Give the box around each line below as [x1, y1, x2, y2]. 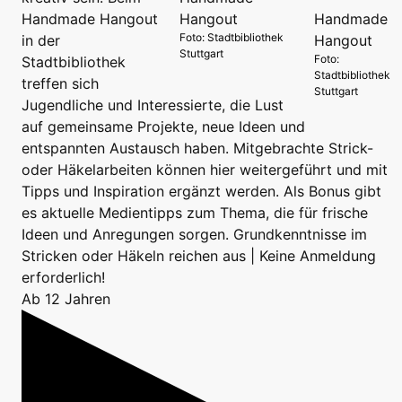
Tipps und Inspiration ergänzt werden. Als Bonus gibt [22, 182, 381, 201]
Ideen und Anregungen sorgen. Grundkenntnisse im [22, 225, 367, 244]
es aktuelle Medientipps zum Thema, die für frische [22, 204, 368, 223]
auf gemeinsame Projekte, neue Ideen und [22, 118, 305, 136]
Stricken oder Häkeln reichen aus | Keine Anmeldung [22, 247, 376, 266]
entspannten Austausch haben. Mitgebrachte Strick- [22, 139, 373, 158]
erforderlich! [22, 268, 105, 287]
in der [22, 31, 60, 50]
